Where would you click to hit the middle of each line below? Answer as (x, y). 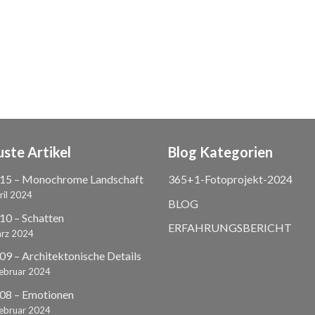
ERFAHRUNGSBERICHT (230, 228)
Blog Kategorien (220, 152)
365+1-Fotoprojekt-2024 (230, 179)
